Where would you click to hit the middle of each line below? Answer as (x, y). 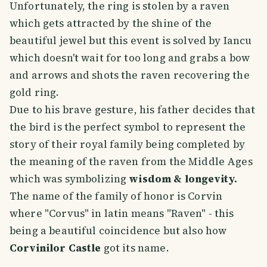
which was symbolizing (69, 178)
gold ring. (35, 92)
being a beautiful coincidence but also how (118, 230)
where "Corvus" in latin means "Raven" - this (122, 213)
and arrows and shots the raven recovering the (130, 75)
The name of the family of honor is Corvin (116, 196)
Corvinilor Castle (55, 248)
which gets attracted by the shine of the (111, 23)
